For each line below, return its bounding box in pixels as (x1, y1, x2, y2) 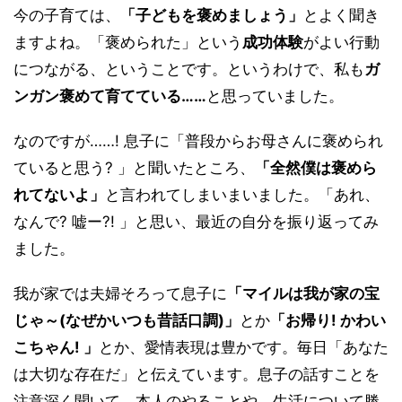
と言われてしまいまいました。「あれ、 (105, 186, 380, 205)
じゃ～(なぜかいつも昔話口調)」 (13, 311, 240, 330)
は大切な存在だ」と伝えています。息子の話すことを (13, 365, 380, 384)
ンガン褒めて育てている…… (13, 87, 206, 106)
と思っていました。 (206, 87, 344, 106)
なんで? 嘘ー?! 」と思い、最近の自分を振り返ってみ (13, 213, 379, 232)
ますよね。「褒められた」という (13, 33, 242, 52)
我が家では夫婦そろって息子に (13, 284, 227, 303)
